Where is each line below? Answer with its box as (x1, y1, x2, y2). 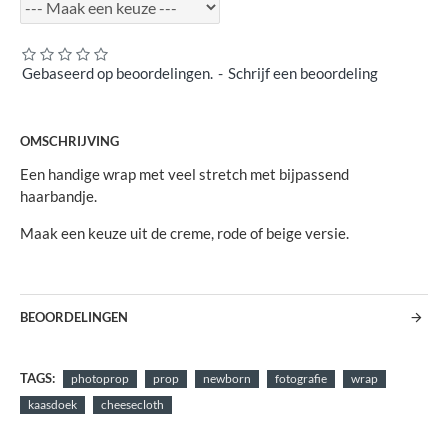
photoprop (71, 370, 129, 386)
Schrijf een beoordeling (228, 64, 378, 83)
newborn (203, 370, 251, 386)
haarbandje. (20, 187, 97, 206)
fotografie (275, 370, 327, 386)
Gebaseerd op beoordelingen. (22, 64, 213, 83)
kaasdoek (28, 397, 77, 413)
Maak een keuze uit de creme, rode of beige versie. (20, 224, 349, 243)
